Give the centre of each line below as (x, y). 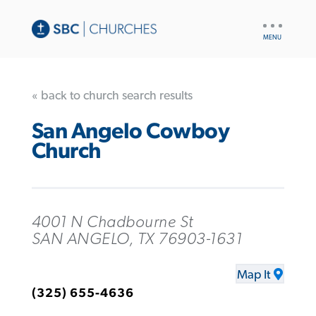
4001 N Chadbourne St (112, 222)
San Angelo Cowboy (130, 132)
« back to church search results (112, 96)
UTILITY (277, 21)
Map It (254, 275)
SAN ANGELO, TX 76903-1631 (137, 239)
